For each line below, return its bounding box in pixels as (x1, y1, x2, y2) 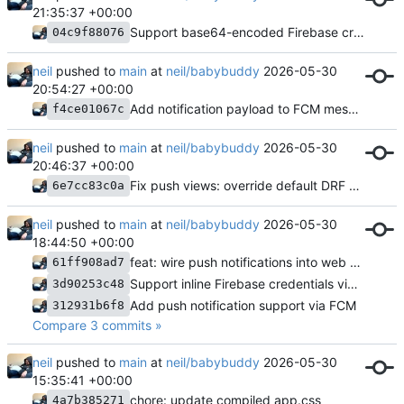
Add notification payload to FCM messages (348, 100, 359, 116)
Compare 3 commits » (32, 317, 162, 333)
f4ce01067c (52, 101, 124, 115)
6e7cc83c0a (52, 178, 124, 192)
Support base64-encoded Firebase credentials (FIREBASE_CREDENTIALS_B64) (353, 23, 364, 40)
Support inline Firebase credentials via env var (347, 275, 358, 291)
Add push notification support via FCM (130, 297, 356, 313)
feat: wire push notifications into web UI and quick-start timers (350, 253, 361, 270)
